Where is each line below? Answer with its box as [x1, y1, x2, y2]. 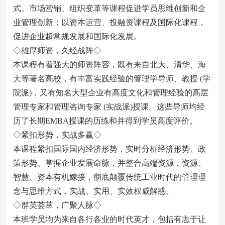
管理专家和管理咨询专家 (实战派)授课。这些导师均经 [13, 102, 205, 111]
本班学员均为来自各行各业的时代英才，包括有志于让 [13, 215, 206, 223]
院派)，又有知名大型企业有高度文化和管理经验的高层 [13, 88, 209, 97]
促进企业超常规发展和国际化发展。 [13, 32, 142, 41]
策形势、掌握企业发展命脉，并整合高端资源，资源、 [13, 159, 206, 167]
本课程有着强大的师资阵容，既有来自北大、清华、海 [13, 60, 206, 69]
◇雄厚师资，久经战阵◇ [13, 46, 102, 55]
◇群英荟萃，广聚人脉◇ [13, 201, 102, 209]
